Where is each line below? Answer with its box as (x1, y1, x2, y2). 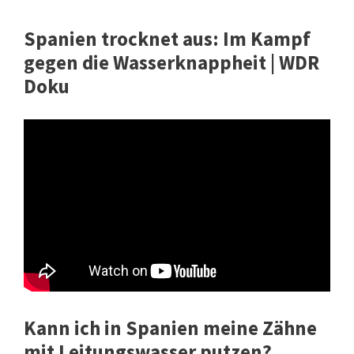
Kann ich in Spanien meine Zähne (24, 314, 317, 341)
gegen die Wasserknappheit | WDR (24, 50, 319, 76)
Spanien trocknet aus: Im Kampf (24, 26, 311, 52)
